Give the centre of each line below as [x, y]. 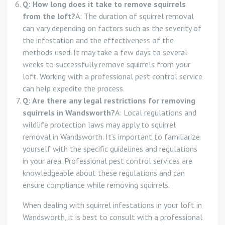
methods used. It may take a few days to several [105, 52]
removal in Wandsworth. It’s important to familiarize [111, 137]
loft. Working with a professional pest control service [113, 76]
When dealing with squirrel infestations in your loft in [112, 205]
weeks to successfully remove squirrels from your [106, 64]
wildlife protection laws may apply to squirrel [99, 125]
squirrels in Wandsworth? [69, 113]
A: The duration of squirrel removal [135, 16]
